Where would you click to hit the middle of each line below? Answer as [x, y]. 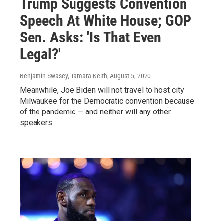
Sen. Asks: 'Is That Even [91, 37]
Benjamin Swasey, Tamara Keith [63, 76]
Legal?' [40, 54]
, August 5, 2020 [129, 76]
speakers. [37, 123]
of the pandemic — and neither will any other [95, 112]
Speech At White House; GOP [106, 20]
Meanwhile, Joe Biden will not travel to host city [102, 90]
